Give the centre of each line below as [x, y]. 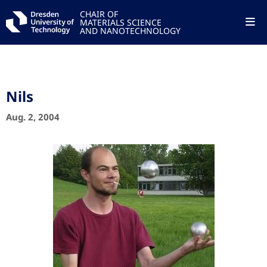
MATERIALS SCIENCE [120, 22]
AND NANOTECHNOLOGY [130, 31]
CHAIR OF [99, 14]
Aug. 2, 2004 [33, 117]
